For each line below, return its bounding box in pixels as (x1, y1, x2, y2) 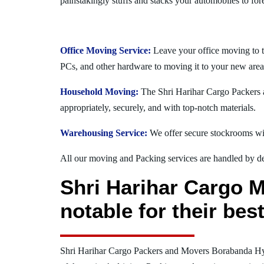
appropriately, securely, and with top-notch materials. (60, 102, 256, 113)
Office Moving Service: (60, 45, 151, 55)
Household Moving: (60, 86, 138, 97)
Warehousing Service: (60, 127, 147, 138)
